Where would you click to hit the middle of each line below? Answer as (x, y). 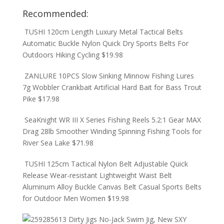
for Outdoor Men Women (64, 198)
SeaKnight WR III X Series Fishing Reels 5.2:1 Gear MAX (112, 120)
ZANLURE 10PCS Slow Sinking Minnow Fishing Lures (109, 76)
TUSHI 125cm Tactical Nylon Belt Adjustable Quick (106, 164)
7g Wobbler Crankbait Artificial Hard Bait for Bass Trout (112, 87)
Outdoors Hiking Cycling (61, 55)
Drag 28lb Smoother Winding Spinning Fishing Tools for (112, 131)
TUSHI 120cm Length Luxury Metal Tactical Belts (103, 32)
